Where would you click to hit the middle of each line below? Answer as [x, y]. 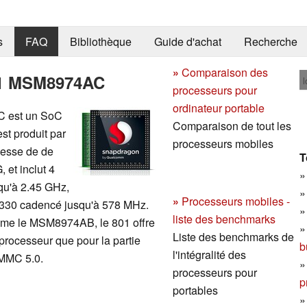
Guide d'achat [187, 42]
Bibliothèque [100, 42]
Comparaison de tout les [232, 125]
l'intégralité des [209, 254]
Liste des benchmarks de [233, 236]
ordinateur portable [219, 108]
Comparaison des [225, 72]
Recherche [270, 42]
